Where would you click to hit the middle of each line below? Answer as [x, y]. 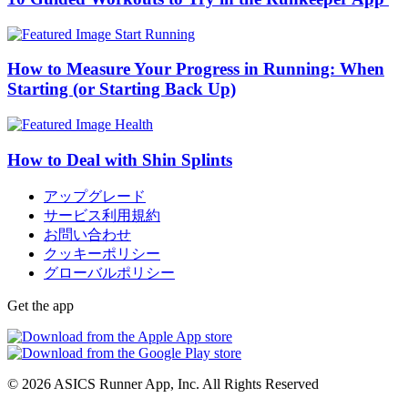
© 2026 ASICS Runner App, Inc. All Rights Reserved [163, 383]
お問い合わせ [87, 234]
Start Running [155, 34]
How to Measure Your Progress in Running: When [196, 69]
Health [134, 125]
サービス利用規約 [102, 215]
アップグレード [95, 196]
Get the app [41, 305]
